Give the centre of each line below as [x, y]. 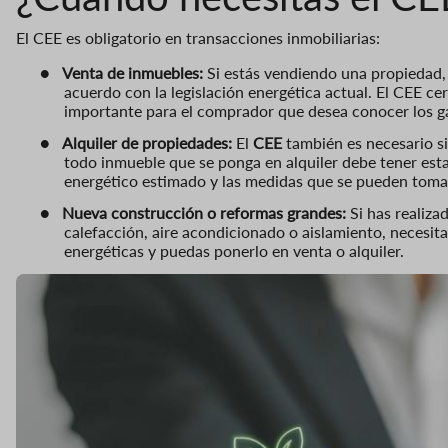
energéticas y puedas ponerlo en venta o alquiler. [234, 251]
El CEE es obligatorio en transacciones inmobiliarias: [198, 37]
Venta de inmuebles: [132, 72]
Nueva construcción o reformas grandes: [204, 213]
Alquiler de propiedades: [147, 142]
